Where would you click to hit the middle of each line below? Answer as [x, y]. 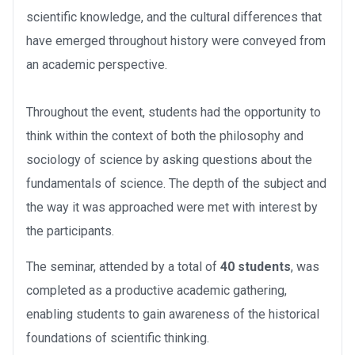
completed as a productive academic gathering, [157, 290]
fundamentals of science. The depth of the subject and [176, 183]
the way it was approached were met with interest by [172, 207]
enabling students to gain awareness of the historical [173, 314]
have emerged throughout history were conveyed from [176, 40]
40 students [256, 266]
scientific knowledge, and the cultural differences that [174, 17]
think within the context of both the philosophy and [165, 136]
